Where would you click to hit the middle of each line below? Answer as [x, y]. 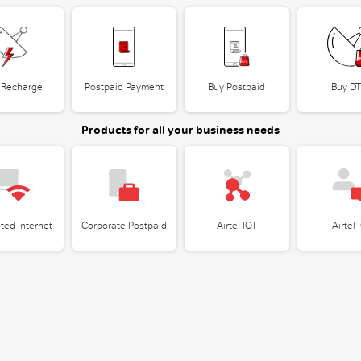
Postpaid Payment [124, 87]
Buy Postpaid [237, 87]
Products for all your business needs [180, 130]
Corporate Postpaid [124, 226]
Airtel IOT [237, 226]
